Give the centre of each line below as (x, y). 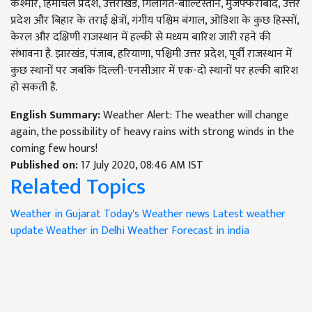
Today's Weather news (157, 214)
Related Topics (78, 187)
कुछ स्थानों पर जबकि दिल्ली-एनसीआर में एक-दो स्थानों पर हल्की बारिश (154, 71)
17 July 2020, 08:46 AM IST (142, 165)
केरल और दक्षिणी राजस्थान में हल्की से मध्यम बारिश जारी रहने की (141, 37)
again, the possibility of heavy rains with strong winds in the (152, 132)
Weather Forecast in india (188, 231)
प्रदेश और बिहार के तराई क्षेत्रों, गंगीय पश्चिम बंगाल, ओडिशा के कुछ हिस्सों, (155, 21)
